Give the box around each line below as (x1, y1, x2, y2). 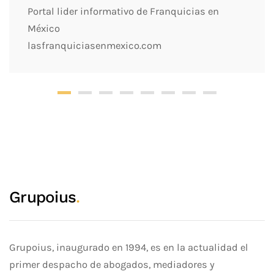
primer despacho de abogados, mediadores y (9, 259, 215, 271)
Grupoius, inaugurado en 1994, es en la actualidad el (9, 242, 248, 254)
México (28, 23, 60, 35)
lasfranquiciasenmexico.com (28, 40, 161, 52)
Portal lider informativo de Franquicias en (28, 6, 219, 18)
